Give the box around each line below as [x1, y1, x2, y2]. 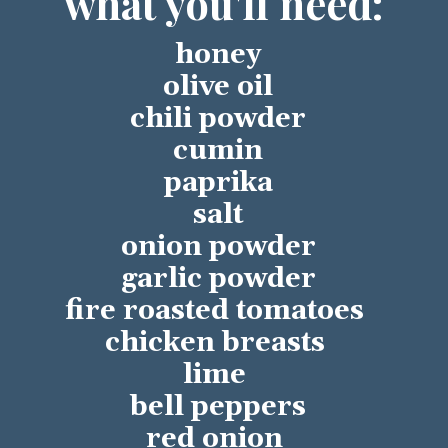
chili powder [130, 102, 306, 137]
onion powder [120, 230, 316, 265]
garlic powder [120, 262, 316, 297]
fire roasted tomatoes [65, 294, 371, 329]
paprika [163, 166, 273, 201]
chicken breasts [104, 326, 332, 361]
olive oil [163, 70, 273, 105]
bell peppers [130, 390, 306, 425]
